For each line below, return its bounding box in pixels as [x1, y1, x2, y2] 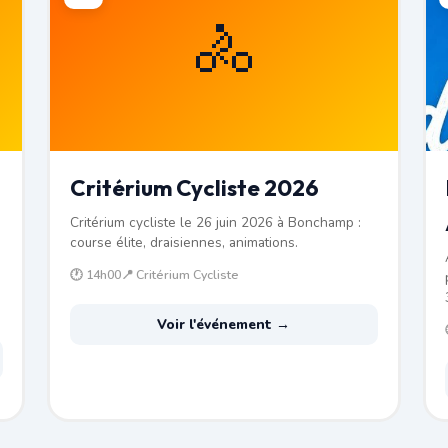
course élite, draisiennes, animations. [69, 232, 298, 252]
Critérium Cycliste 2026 [69, 173, 319, 202]
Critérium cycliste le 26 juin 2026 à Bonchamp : [69, 212, 361, 232]
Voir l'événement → [157, 314, 291, 334]
